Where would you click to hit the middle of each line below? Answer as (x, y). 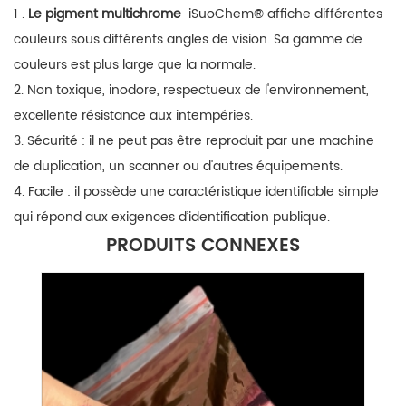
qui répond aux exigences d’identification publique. (172, 217)
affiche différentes (325, 14)
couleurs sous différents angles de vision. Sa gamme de (188, 39)
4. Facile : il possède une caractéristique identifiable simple (196, 191)
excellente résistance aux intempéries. (133, 115)
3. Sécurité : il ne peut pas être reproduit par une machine (194, 140)
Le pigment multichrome (106, 14)
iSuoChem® (226, 14)
